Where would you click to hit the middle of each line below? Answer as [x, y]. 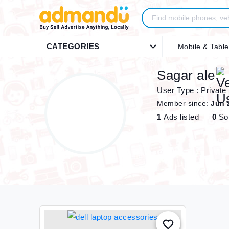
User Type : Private [192, 90]
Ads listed [181, 117]
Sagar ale [186, 75]
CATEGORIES [73, 46]
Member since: [184, 103]
